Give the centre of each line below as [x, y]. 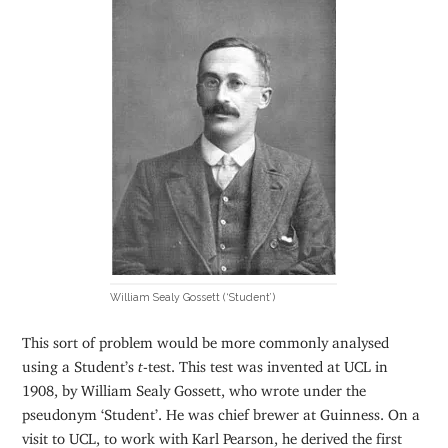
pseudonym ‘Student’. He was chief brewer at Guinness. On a [221, 410]
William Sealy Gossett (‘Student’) [193, 297]
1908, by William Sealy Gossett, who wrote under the [194, 386]
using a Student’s [80, 362]
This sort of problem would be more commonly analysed [206, 338]
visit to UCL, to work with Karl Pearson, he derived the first [212, 434]
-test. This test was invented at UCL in [266, 362]
